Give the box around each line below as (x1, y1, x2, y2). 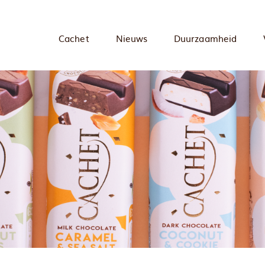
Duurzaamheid (174, 31, 237, 45)
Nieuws (115, 31, 148, 45)
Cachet (59, 31, 89, 45)
